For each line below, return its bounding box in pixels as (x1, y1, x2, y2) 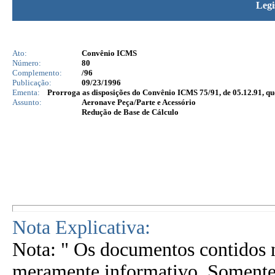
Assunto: (12, 98, 42, 107)
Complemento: (12, 68, 62, 77)
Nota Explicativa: (12, 217, 150, 238)
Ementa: (12, 88, 40, 97)
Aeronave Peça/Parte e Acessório (82, 98, 196, 107)
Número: (12, 58, 41, 68)
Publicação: (12, 78, 52, 87)
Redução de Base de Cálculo (82, 107, 179, 117)
